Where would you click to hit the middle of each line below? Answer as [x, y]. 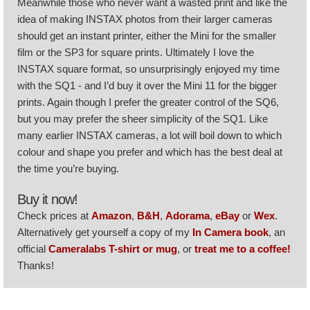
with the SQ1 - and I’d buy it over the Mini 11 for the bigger [147, 85]
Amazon [111, 216]
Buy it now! [47, 199]
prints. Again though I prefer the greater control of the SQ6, [148, 102]
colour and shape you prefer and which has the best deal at [150, 152]
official [33, 249]
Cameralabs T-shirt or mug [113, 249]
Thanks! [36, 265]
